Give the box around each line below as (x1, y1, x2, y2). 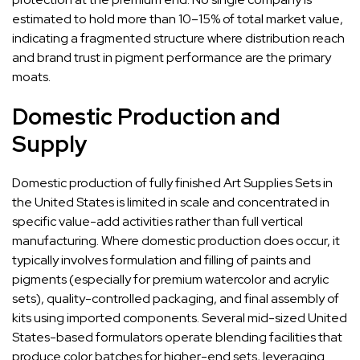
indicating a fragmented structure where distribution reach (12, 29, 345, 47)
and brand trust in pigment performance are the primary (12, 48, 331, 66)
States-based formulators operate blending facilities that (12, 328, 342, 346)
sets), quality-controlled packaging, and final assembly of (12, 289, 339, 307)
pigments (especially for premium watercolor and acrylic (12, 270, 329, 288)
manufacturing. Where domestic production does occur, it (12, 231, 340, 249)
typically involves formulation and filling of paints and (12, 251, 311, 268)
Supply (12, 128, 88, 159)
